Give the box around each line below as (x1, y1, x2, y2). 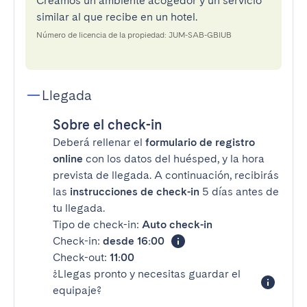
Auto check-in (142, 218, 212, 231)
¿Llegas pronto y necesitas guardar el (53, 267, 241, 280)
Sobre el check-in (53, 116, 162, 133)
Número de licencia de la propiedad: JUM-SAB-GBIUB (36, 30, 232, 40)
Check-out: (53, 251, 110, 264)
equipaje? (53, 284, 101, 297)
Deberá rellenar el (53, 136, 145, 149)
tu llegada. (53, 201, 105, 214)
